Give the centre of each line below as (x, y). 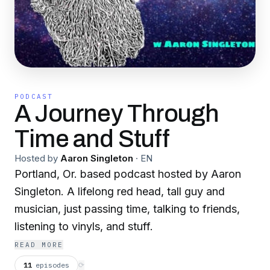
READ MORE (39, 245)
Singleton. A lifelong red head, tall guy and (120, 191)
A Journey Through (117, 114)
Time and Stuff (92, 139)
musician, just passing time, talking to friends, (127, 209)
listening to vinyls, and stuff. (84, 226)
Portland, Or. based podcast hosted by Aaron (128, 174)
